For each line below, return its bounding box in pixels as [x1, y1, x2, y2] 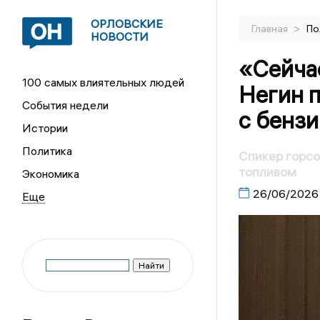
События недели [22, 98, 109, 112]
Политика [22, 144, 73, 158]
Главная [251, 22, 290, 35]
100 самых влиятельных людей [22, 75, 185, 89]
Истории [22, 121, 69, 135]
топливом [238, 164, 296, 181]
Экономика [22, 166, 80, 181]
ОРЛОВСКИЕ [91, 16, 164, 31]
